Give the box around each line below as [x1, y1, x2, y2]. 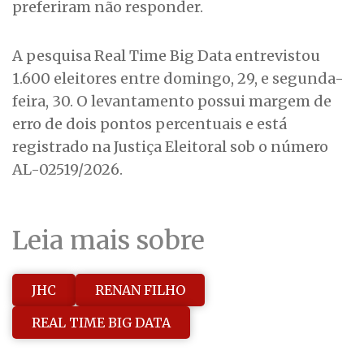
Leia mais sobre [12, 224, 205, 258]
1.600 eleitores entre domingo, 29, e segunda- [12, 69, 344, 89]
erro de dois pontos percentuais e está [12, 115, 287, 134]
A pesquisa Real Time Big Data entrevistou [12, 46, 320, 66]
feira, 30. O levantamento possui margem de [12, 92, 331, 111]
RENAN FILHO [95, 281, 185, 298]
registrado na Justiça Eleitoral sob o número [12, 137, 328, 157]
